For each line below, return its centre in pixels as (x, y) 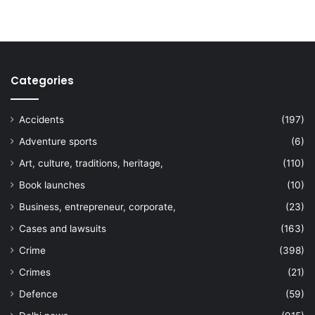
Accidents (41, 120)
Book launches (52, 185)
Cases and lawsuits (63, 229)
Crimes (35, 272)
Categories (42, 81)
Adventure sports (58, 142)
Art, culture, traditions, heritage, (91, 163)
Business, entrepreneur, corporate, (97, 207)
